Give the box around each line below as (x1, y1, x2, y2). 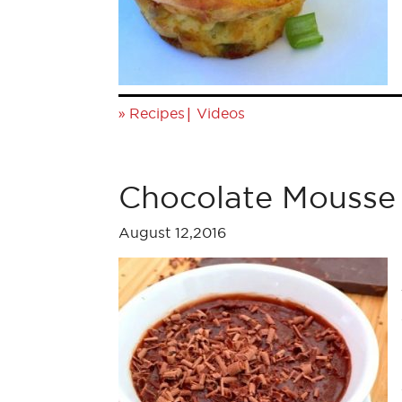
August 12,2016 (118, 224, 226, 240)
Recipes (129, 105, 185, 121)
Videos (197, 105, 245, 121)
